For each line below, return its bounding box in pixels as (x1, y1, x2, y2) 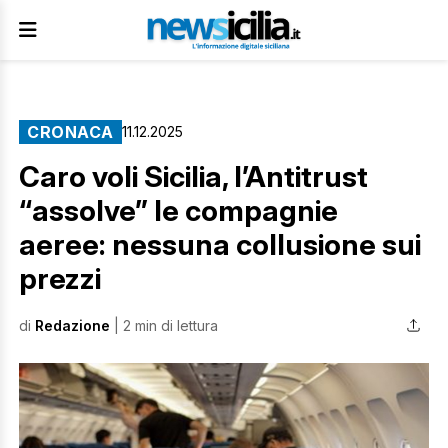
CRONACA (27, 122, 114, 142)
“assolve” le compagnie (19, 193, 338, 228)
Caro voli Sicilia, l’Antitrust (19, 159, 368, 194)
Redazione (35, 316, 110, 334)
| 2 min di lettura (110, 316, 218, 334)
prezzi (19, 261, 101, 296)
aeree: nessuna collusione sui (19, 227, 421, 262)
